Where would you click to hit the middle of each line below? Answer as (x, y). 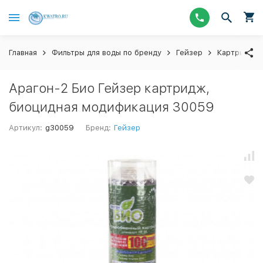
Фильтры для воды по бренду (107, 53)
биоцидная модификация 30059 (112, 107)
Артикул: (26, 128)
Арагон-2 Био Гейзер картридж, (109, 88)
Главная (23, 53)
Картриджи (239, 53)
